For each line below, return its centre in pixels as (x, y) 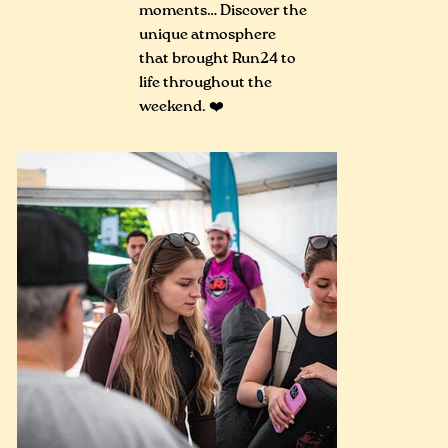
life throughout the (206, 83)
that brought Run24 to (218, 59)
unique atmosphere (208, 35)
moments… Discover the (223, 11)
